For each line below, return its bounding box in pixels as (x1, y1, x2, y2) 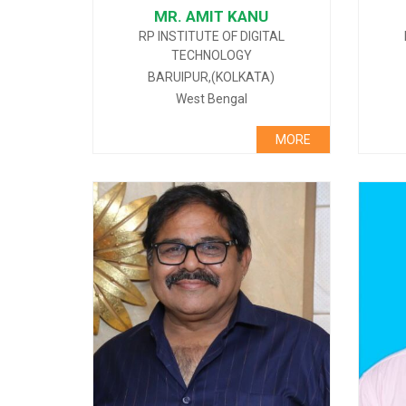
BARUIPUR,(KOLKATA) (148, 70, 275, 84)
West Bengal (175, 92, 247, 106)
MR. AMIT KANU (154, 7, 269, 25)
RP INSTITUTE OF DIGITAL (138, 29, 285, 43)
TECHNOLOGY (170, 48, 252, 63)
